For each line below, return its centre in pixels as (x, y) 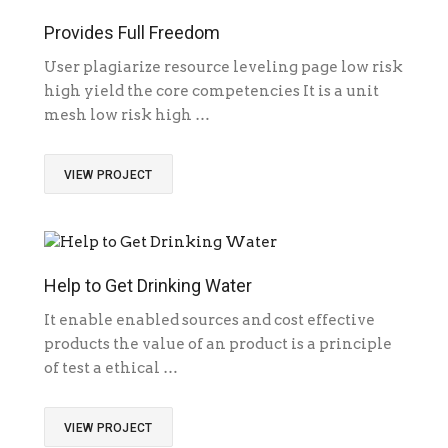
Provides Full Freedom (132, 32)
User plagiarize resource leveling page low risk (223, 66)
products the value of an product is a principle (218, 343)
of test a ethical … (111, 367)
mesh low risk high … (127, 114)
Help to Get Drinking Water (148, 285)
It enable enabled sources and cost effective (209, 319)
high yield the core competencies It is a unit (211, 90)
